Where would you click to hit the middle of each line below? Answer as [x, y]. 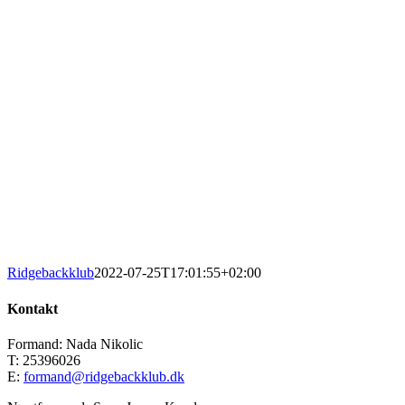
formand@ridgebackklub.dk [104, 376]
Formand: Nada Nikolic [75, 344]
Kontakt [33, 308]
